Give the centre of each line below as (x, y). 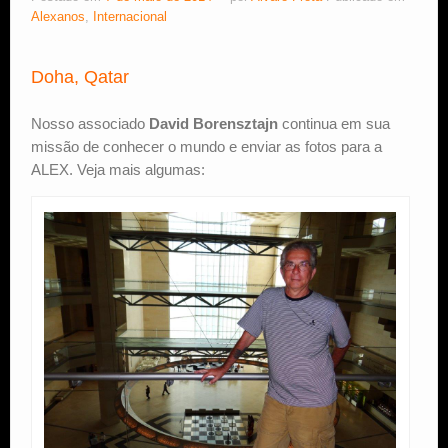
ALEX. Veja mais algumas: (118, 170)
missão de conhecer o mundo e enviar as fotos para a (206, 147)
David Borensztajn (213, 124)
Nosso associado (90, 124)
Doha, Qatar (80, 77)
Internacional (130, 17)
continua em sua (334, 124)
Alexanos (58, 17)
